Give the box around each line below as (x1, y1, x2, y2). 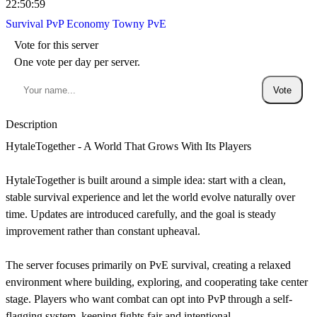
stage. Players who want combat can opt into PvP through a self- (6, 293, 292, 305)
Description (6, 118, 57, 130)
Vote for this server (14, 39, 98, 51)
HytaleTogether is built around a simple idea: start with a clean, (6, 174, 286, 186)
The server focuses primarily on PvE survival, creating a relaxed (6, 259, 291, 271)
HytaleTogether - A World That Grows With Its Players (6, 140, 251, 152)
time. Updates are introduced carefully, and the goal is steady (6, 208, 276, 220)
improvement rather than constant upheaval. (6, 225, 200, 237)
